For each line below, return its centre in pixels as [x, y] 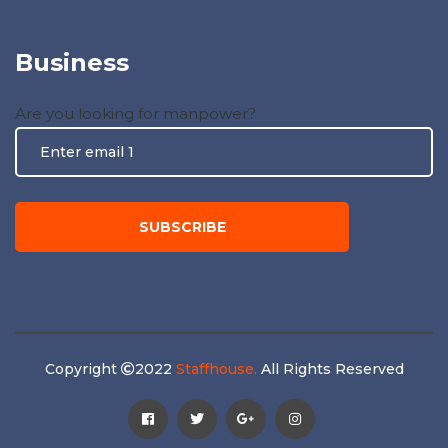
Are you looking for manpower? [135, 113]
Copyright [82, 368]
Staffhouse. [216, 368]
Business [72, 62]
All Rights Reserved [330, 368]
